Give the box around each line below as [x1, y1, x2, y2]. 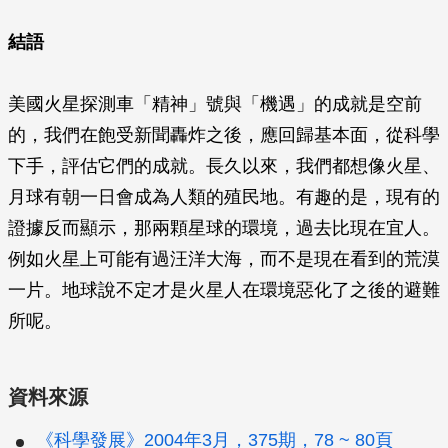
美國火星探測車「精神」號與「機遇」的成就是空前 [8, 94, 422, 114]
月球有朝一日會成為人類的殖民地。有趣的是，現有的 [8, 187, 440, 207]
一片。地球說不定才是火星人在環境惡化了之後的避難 [8, 280, 440, 300]
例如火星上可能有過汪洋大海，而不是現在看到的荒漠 [8, 249, 440, 269]
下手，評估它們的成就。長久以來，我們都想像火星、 [8, 156, 440, 176]
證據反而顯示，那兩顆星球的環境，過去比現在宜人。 [8, 218, 440, 238]
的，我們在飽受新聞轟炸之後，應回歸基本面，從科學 [8, 125, 440, 145]
